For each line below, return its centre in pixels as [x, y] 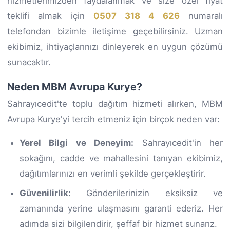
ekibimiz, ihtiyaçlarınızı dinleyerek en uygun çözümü [115, 46]
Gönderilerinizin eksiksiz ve [147, 193]
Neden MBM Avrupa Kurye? [75, 87]
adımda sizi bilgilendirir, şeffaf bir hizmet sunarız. [118, 224]
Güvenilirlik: [45, 193]
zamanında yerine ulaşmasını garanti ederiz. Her [121, 208]
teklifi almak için [50, 16]
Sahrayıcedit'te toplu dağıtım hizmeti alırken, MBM [115, 103]
